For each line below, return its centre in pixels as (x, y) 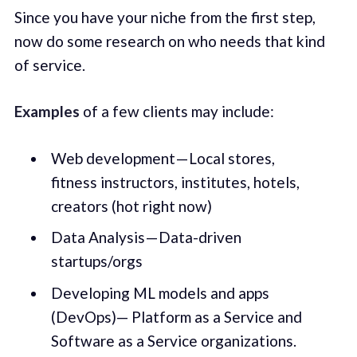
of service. (49, 65)
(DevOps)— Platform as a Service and (176, 316)
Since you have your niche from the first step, (165, 17)
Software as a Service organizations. (173, 340)
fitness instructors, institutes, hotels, (175, 182)
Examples (47, 112)
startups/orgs (96, 261)
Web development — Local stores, (163, 158)
